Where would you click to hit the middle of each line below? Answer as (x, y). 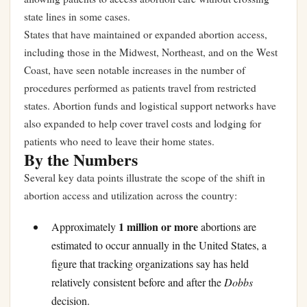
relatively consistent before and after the (138, 282)
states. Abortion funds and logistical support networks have (150, 106)
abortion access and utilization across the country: (131, 195)
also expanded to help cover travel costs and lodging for (143, 123)
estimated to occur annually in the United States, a (159, 245)
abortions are (227, 227)
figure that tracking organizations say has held (150, 264)
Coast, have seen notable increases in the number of (135, 70)
